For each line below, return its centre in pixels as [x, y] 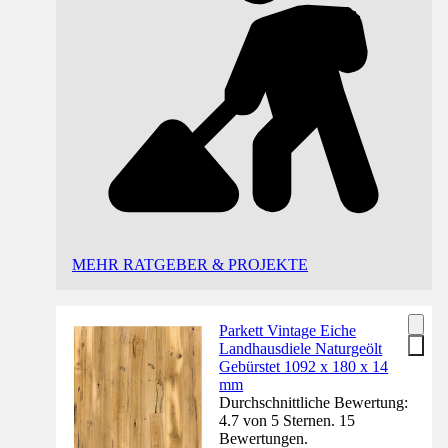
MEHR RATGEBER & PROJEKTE [190, 265]
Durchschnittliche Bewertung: [314, 403]
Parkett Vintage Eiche [288, 331]
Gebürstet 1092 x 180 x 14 [304, 367]
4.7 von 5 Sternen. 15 [287, 421]
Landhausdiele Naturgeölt [301, 349]
